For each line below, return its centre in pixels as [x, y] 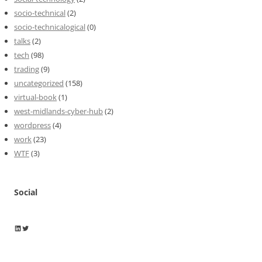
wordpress [32, 125]
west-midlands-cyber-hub [58, 111]
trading [27, 69]
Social [26, 192]
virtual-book [35, 97]
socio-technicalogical [50, 27]
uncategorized [39, 83]
